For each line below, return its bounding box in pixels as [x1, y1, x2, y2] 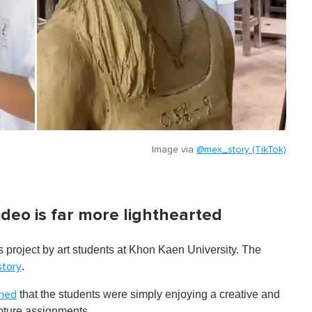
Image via [152, 144, 196, 155]
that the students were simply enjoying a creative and [17, 288, 280, 300]
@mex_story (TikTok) [196, 144, 286, 155]
